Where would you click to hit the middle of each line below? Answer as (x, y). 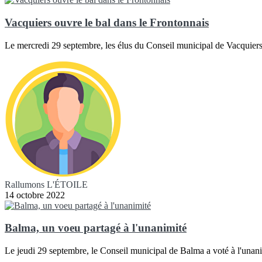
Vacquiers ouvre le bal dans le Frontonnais (107, 23)
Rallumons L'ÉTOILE (46, 184)
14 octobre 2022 (35, 195)
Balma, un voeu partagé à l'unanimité (96, 228)
